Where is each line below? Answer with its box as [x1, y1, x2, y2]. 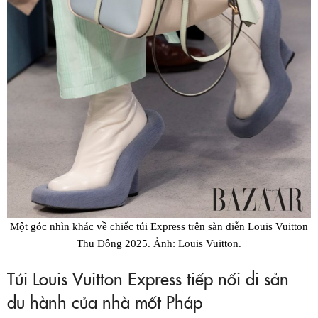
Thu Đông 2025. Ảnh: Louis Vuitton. [77, 237, 241, 250]
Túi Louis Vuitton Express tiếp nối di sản [7, 266, 289, 290]
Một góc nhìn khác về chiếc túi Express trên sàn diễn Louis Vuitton [10, 220, 308, 233]
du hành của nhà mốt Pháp [7, 290, 202, 314]
